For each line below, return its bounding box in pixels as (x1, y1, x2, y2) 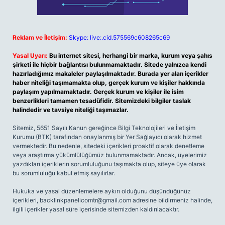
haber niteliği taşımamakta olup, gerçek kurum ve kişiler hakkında (13, 79, 205, 86)
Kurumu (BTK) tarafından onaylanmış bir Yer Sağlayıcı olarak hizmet (13, 133, 202, 141)
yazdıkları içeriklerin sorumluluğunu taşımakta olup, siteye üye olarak (13, 160, 206, 168)
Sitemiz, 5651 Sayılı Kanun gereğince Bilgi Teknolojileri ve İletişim (13, 124, 195, 132)
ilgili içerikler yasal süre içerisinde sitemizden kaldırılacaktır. (13, 205, 179, 213)
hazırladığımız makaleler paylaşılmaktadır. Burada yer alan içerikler (13, 70, 208, 77)
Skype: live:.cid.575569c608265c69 (69, 34, 170, 41)
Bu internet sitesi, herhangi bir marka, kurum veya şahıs (49, 52, 212, 59)
